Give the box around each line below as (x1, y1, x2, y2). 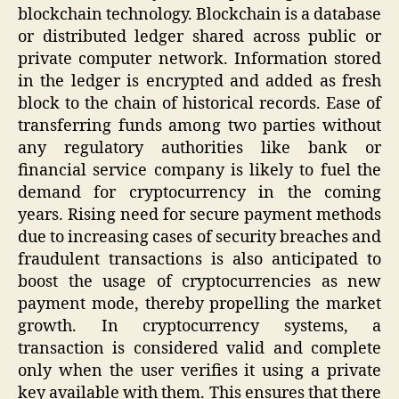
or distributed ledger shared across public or (18, 26, 381, 47)
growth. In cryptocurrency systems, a (18, 315, 381, 337)
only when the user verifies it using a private (18, 360, 381, 381)
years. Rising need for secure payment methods (18, 204, 381, 225)
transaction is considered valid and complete (18, 338, 381, 359)
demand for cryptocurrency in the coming (18, 182, 381, 203)
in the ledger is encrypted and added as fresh (18, 70, 381, 92)
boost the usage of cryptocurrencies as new (18, 271, 381, 292)
